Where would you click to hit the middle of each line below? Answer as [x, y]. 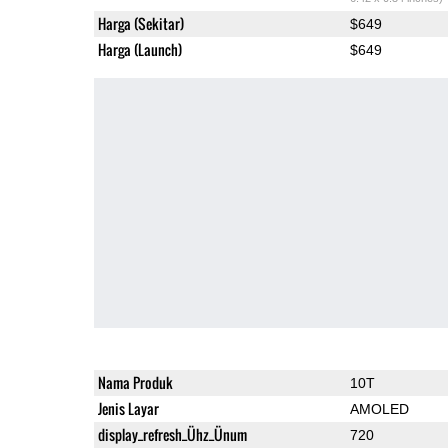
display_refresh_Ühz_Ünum [172, 434]
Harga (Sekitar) [140, 23]
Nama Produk [135, 382]
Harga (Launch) [139, 49]
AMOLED [379, 408]
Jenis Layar [128, 408]
